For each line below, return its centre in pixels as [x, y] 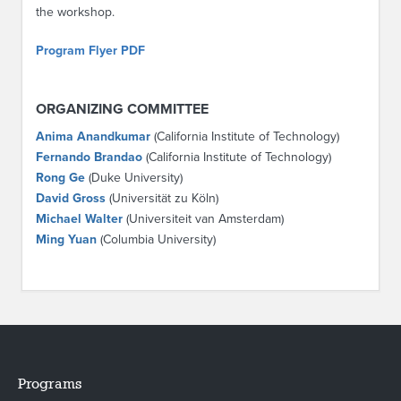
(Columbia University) [156, 239]
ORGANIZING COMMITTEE [122, 109]
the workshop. [75, 12]
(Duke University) [134, 178]
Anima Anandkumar [93, 137]
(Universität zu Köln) [162, 198]
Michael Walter [79, 219]
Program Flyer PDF [90, 51]
